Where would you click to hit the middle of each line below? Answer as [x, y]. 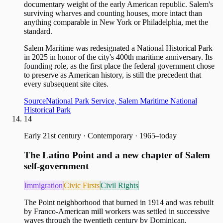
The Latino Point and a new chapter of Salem [117, 155]
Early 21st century [53, 136]
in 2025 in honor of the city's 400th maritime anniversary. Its [118, 57]
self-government [56, 166]
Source [35, 101]
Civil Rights [119, 185]
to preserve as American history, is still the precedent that [112, 75]
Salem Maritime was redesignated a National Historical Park [118, 48]
